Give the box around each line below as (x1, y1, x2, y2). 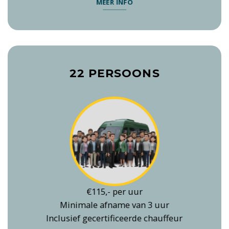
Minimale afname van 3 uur (60, 199, 169, 211)
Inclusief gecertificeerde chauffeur (46, 212, 183, 224)
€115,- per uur (86, 186, 143, 198)
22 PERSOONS (69, 66, 160, 80)
